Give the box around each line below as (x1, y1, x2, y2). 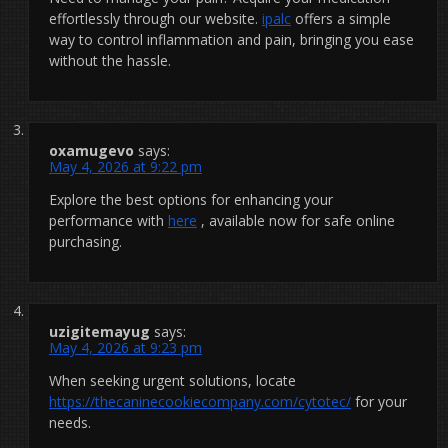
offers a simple (291, 8, 391, 28)
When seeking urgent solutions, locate (49, 370, 296, 390)
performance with (49, 210, 168, 230)
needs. (49, 412, 91, 432)
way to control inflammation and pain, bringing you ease (49, 29, 414, 49)
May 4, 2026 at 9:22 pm (49, 156, 202, 176)
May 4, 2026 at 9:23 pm (49, 337, 202, 357)
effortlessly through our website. (49, 8, 262, 28)
